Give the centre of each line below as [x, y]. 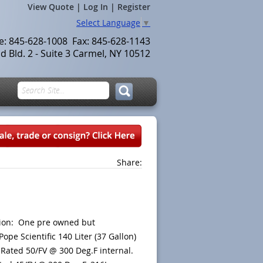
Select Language [108, 23]
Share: [129, 162]
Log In [96, 7]
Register [134, 7]
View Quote [51, 7]
